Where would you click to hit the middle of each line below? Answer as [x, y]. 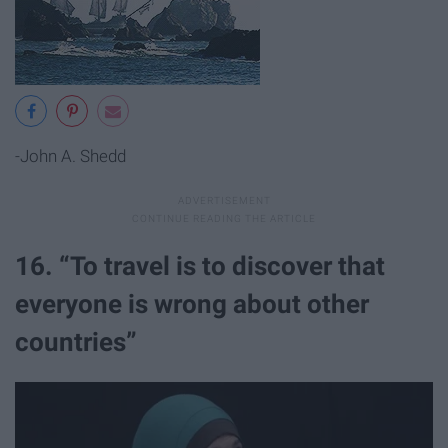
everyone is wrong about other [192, 304]
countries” [76, 342]
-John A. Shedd [70, 155]
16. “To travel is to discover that [200, 266]
